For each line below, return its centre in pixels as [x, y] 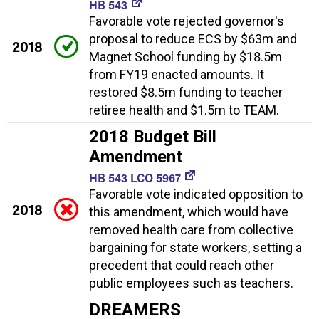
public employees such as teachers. [191, 283]
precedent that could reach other [182, 265]
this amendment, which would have [189, 211]
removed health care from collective [191, 229]
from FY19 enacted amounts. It [177, 74]
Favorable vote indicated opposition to [196, 194]
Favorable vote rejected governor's [187, 21]
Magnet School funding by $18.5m [185, 56]
